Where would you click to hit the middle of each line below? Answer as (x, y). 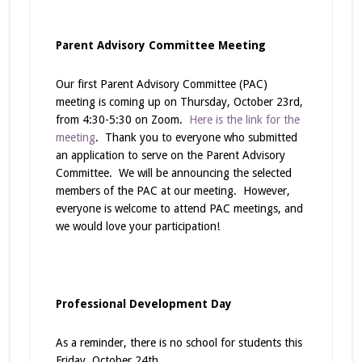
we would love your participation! (137, 226)
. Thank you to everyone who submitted (196, 137)
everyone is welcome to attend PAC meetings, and (179, 208)
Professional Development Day (143, 303)
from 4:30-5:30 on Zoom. (122, 119)
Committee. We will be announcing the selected (173, 173)
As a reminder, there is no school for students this (179, 342)
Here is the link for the (244, 119)
